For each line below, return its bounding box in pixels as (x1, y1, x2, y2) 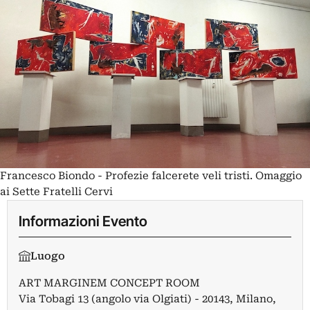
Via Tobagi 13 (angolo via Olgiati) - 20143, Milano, (19, 292, 276, 305)
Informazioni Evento (19, 212, 147, 230)
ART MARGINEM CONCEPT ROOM (19, 276, 200, 289)
